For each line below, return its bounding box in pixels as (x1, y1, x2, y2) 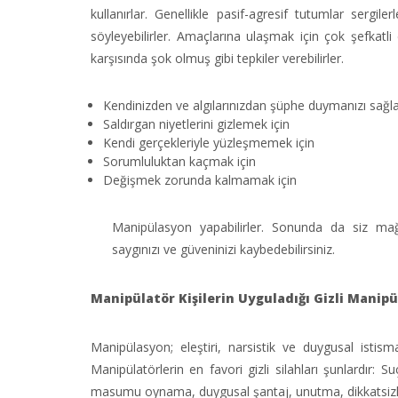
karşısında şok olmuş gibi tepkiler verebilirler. (91, 50, 344, 67)
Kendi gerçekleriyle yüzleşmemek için (103, 134, 314, 151)
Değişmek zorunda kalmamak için (103, 171, 297, 188)
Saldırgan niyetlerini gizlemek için (103, 115, 290, 132)
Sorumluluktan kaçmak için (103, 153, 256, 170)
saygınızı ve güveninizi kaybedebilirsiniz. (112, 241, 335, 258)
